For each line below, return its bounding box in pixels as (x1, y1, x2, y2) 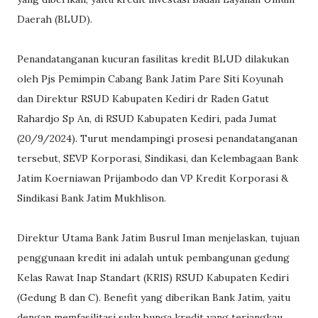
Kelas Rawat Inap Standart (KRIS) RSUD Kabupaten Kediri (17, 270, 289, 284)
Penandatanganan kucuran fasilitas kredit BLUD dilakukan (17, 52, 289, 65)
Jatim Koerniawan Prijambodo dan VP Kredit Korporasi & (17, 171, 288, 185)
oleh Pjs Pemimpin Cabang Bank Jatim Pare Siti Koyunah (17, 72, 283, 85)
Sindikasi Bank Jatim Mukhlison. (17, 191, 169, 204)
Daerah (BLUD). (17, 12, 95, 26)
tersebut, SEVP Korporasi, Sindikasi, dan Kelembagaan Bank (17, 151, 298, 165)
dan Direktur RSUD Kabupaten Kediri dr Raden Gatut (17, 92, 269, 105)
